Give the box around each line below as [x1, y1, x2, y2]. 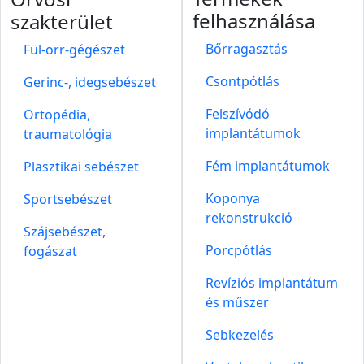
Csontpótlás [206, 72, 279, 91]
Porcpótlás [206, 241, 272, 260]
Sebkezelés [206, 326, 274, 344]
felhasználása [193, 7, 315, 35]
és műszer [206, 293, 269, 312]
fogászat [24, 242, 77, 261]
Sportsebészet [24, 190, 112, 209]
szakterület [11, 8, 113, 36]
